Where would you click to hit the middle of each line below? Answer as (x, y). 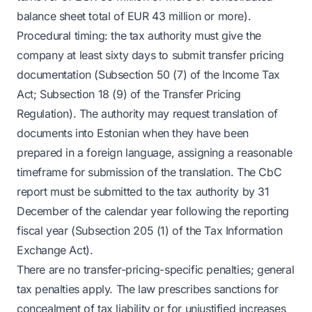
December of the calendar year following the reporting (153, 211)
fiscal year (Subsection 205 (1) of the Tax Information (150, 231)
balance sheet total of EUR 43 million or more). (134, 16)
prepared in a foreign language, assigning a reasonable (155, 153)
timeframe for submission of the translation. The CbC (149, 172)
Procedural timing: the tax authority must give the (139, 36)
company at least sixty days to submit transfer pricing (150, 55)
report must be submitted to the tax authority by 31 (143, 192)
